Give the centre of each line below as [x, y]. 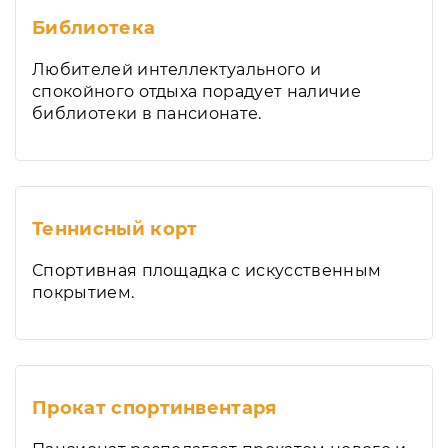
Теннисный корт [115, 229]
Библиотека [94, 28]
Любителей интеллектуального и [177, 69]
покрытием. [83, 292]
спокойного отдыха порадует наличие [196, 91]
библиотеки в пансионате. [147, 113]
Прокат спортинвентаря [154, 408]
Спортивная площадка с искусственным [207, 270]
